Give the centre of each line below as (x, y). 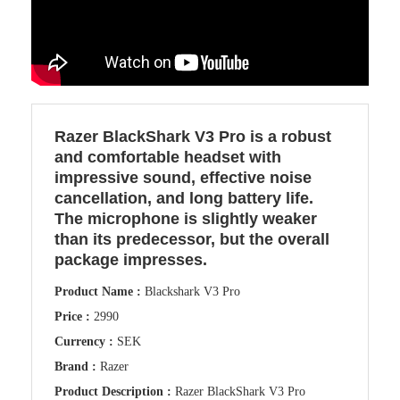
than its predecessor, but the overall (192, 240)
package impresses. (131, 260)
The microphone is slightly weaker (186, 219)
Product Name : (100, 292)
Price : (74, 317)
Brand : (77, 367)
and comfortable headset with (168, 158)
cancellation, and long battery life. (184, 199)
